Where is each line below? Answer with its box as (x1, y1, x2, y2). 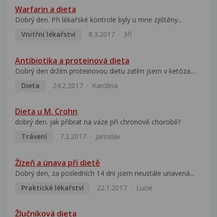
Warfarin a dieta (15, 4, 76, 15)
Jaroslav (95, 132, 120, 141)
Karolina (92, 80, 118, 90)
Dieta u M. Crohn (15, 106, 77, 117)
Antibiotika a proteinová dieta (15, 55, 129, 66)
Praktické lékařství (21, 183, 84, 192)
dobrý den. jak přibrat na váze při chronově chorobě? (15, 117, 181, 127)
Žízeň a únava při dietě (15, 157, 100, 168)
